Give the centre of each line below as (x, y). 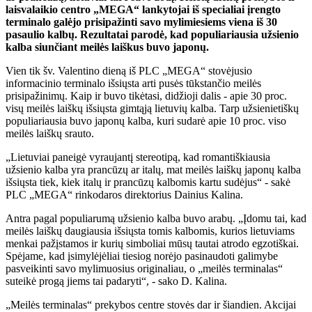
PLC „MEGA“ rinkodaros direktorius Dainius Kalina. (124, 195)
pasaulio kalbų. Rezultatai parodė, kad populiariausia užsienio (152, 35)
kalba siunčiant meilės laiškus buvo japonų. (107, 47)
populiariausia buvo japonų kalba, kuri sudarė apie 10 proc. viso (146, 121)
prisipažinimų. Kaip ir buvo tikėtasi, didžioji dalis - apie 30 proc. (146, 96)
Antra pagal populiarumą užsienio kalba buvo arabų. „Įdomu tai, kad (156, 219)
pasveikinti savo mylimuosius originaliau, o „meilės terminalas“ (144, 269)
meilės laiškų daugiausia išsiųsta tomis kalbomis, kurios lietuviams (150, 231)
